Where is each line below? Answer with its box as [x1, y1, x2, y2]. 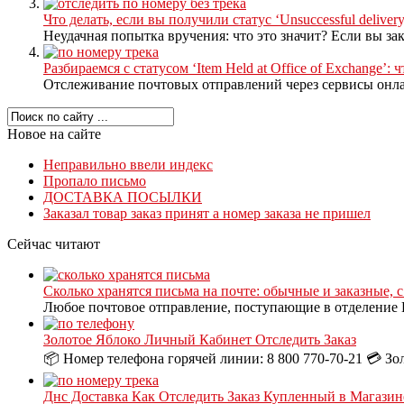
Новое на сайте [7, 125, 101, 142]
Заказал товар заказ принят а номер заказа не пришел [43, 205, 371, 221]
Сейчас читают [7, 235, 100, 252]
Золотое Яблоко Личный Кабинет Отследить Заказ [43, 331, 356, 347]
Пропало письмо [43, 172, 146, 188]
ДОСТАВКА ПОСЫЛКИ [43, 188, 202, 205]
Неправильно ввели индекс [43, 156, 213, 172]
